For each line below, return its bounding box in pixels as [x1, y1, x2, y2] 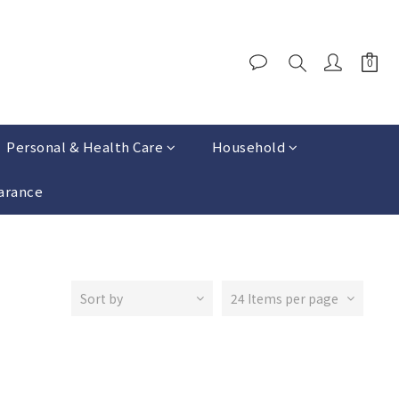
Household [211, 137, 286, 156]
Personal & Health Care [6, 137, 164, 156]
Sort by [80, 289, 123, 307]
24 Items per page [231, 289, 338, 307]
